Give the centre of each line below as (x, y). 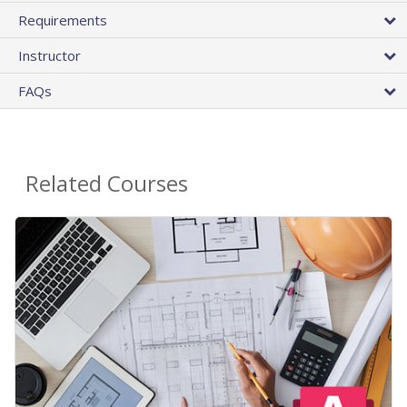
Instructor (50, 56)
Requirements (63, 20)
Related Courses (107, 184)
